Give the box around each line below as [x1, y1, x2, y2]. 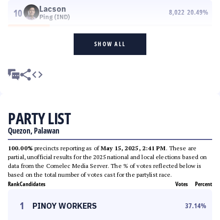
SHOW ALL [94, 40, 126, 48]
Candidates [20, 180, 45, 188]
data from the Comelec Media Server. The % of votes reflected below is [8, 162, 202, 169]
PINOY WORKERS [32, 201, 97, 211]
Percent [195, 180, 212, 188]
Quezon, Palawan [8, 125, 59, 136]
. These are [165, 144, 196, 152]
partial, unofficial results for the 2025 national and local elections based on [8, 153, 207, 161]
